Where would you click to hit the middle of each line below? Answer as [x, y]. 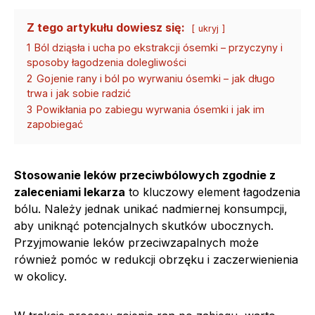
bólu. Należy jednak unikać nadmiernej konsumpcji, [151, 208]
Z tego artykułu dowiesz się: [106, 27]
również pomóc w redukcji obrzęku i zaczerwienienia [156, 259]
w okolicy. [40, 276]
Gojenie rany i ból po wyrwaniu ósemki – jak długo [156, 78]
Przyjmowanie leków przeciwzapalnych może [136, 242]
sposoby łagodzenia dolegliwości [107, 62]
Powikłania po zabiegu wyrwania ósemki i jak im [150, 109]
